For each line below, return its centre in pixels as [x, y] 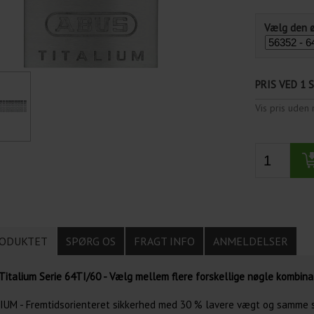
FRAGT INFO [164, 241]
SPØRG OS [90, 241]
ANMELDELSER [250, 241]
